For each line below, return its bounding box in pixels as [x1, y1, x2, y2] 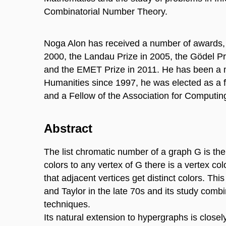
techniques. [44, 199, 90, 210]
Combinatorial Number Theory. [44, 6, 167, 17]
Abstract [44, 122, 92, 136]
